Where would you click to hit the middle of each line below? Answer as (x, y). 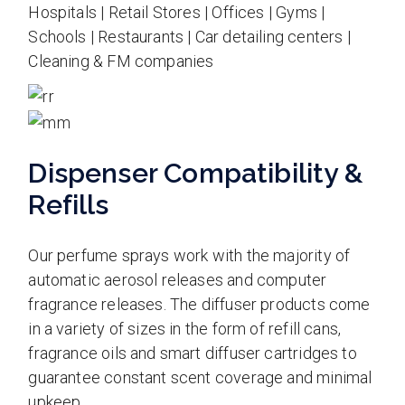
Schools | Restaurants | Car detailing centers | (189, 37)
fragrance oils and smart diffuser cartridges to (193, 353)
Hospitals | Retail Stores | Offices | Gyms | (177, 13)
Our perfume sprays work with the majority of (189, 255)
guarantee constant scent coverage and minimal (200, 377)
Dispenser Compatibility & (195, 173)
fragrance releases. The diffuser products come (199, 304)
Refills (69, 204)
